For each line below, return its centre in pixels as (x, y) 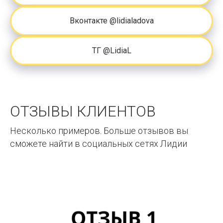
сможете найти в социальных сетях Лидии (99, 144)
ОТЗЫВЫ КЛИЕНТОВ (83, 111)
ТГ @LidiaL (111, 50)
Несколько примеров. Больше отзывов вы (99, 131)
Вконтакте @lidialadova (111, 20)
